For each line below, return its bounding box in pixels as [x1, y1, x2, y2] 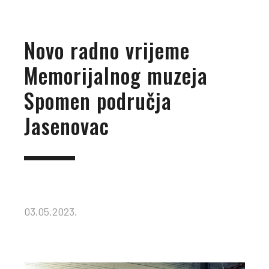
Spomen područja [24, 84, 172, 116]
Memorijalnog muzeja [24, 59, 208, 91]
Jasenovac [24, 109, 109, 141]
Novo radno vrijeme [24, 34, 190, 65]
